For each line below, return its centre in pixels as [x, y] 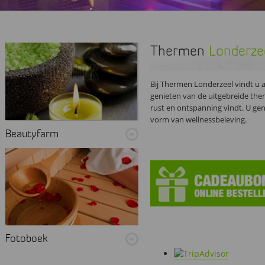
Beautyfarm [32, 134]
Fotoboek [27, 240]
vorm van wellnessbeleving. [198, 119]
